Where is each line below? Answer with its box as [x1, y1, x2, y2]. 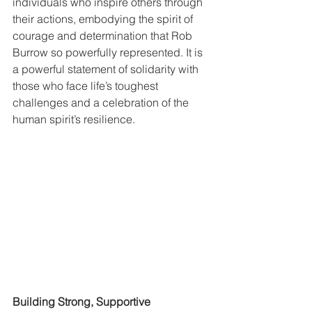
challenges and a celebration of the [13, 95, 192, 110]
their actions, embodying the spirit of [13, 12, 196, 26]
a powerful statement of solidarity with [13, 62, 201, 77]
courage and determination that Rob [13, 29, 195, 43]
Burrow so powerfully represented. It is [13, 45, 205, 60]
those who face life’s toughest [13, 79, 161, 93]
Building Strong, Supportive [13, 294, 153, 309]
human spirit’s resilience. [13, 112, 135, 127]
